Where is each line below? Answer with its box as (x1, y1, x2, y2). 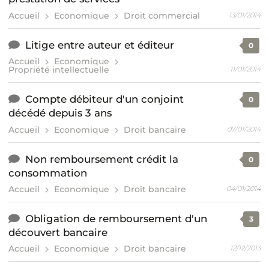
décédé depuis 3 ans (8, 107, 112, 119)
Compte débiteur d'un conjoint (25, 93, 184, 106)
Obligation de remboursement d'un (25, 212, 208, 225)
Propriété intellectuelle (8, 64, 109, 76)
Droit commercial (124, 10, 201, 21)
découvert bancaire (8, 226, 107, 238)
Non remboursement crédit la (25, 153, 179, 165)
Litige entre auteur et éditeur (25, 38, 175, 51)
